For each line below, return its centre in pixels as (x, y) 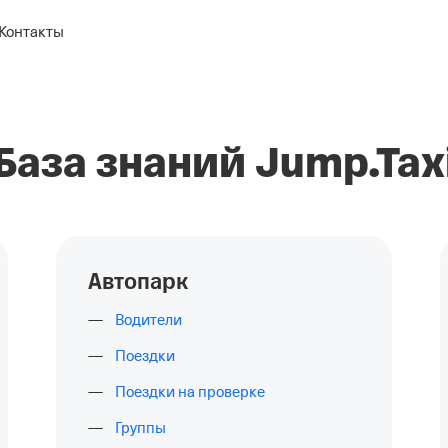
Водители (148, 320)
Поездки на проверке (190, 392)
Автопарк (138, 282)
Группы (140, 428)
